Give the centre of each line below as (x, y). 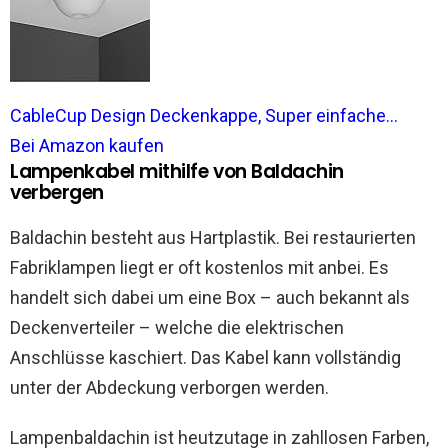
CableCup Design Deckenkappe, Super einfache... (204, 115)
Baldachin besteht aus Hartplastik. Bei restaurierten (213, 237)
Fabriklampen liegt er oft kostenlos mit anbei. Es (199, 267)
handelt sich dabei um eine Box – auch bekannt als (210, 297)
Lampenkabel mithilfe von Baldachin (177, 171)
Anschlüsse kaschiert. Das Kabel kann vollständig (205, 357)
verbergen (57, 192)
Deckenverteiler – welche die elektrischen (177, 327)
